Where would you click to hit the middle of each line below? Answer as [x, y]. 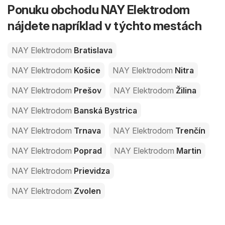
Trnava [86, 130]
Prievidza [91, 171]
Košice [86, 70]
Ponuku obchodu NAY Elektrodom [99, 10]
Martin [188, 150]
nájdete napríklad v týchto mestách [104, 26]
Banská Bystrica [104, 110]
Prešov [87, 90]
